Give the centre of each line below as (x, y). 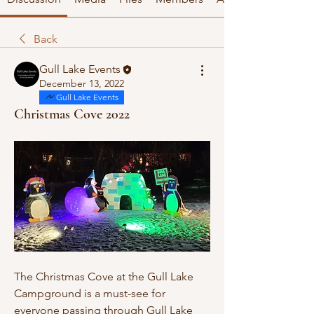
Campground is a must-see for (90, 293)
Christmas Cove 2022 (72, 115)
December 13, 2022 (82, 84)
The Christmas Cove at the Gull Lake (104, 276)
